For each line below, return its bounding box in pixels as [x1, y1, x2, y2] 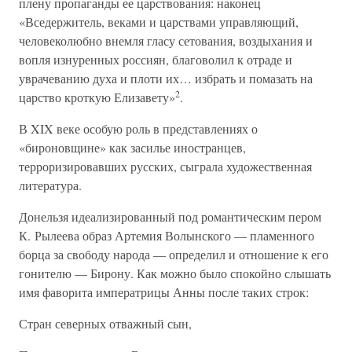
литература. [19, 177, 82, 193]
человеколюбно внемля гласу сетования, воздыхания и [19, 32, 313, 49]
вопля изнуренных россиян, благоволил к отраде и [19, 51, 292, 68]
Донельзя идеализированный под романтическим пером [19, 208, 321, 225]
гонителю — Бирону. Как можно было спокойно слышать [19, 265, 331, 281]
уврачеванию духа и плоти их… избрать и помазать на [19, 70, 313, 86]
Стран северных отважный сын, [19, 315, 192, 332]
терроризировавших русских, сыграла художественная [19, 158, 312, 174]
